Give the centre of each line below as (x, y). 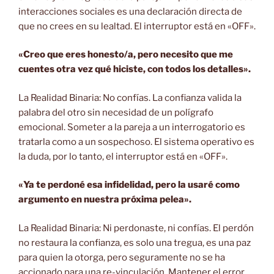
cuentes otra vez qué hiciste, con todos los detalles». (135, 69)
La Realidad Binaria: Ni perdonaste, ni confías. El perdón (136, 228)
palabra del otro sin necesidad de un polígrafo (116, 112)
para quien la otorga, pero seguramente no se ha (122, 257)
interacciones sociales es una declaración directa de (130, 11)
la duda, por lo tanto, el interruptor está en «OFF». (123, 156)
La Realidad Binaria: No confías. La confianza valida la (130, 98)
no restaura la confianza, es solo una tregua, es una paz (135, 243)
